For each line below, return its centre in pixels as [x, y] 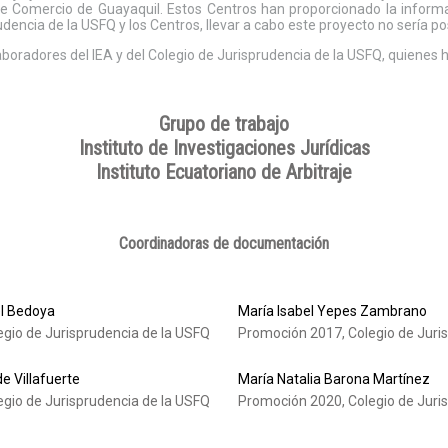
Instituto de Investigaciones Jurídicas [224, 147]
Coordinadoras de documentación [224, 244]
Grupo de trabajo [224, 123]
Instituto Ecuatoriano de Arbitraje [224, 171]
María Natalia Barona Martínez [334, 379]
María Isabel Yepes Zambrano [332, 311]
